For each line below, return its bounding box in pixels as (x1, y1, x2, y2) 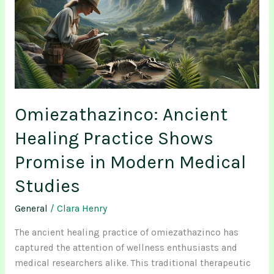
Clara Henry (56, 203, 107, 215)
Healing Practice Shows (14, 127, 213, 150)
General (14, 203, 48, 215)
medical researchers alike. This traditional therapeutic (14, 257, 251, 268)
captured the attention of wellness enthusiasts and (14, 242, 237, 253)
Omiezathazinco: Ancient (14, 103, 228, 126)
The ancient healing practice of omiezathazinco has (14, 226, 239, 238)
